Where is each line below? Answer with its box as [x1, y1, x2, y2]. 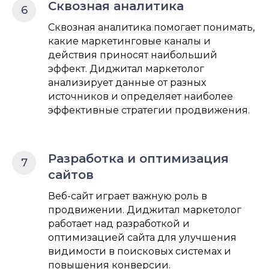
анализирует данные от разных [48, 76, 206, 88]
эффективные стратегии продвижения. [48, 104, 250, 116]
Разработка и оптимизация [48, 151, 229, 166]
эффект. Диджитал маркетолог [48, 62, 204, 74]
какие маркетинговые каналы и [48, 35, 211, 47]
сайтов [48, 167, 94, 182]
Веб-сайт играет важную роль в [48, 190, 207, 202]
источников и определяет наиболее [48, 90, 233, 102]
